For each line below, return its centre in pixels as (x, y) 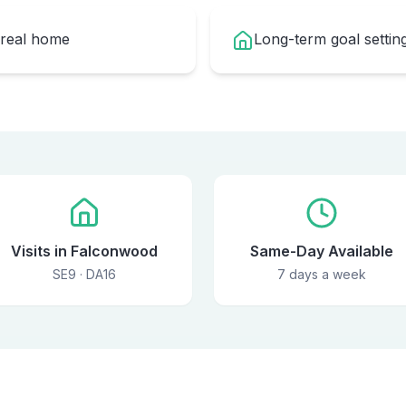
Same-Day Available (322, 251)
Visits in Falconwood (84, 251)
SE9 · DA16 (84, 274)
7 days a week (322, 274)
